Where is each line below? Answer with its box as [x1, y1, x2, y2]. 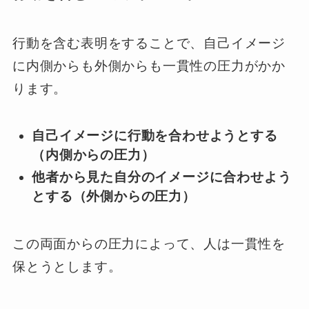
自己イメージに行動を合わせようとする [32, 128, 278, 143]
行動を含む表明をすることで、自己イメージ [12, 35, 286, 50]
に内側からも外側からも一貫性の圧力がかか [12, 58, 286, 73]
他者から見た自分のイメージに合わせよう [32, 170, 292, 185]
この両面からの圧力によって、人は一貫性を [12, 236, 286, 251]
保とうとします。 [12, 259, 122, 274]
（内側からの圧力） [32, 147, 155, 162]
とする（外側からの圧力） [32, 189, 196, 204]
